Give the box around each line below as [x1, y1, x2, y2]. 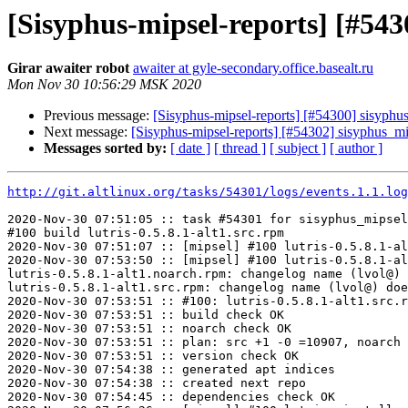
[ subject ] [270, 140, 326, 157]
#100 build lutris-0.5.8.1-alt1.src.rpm [7, 226, 284, 240]
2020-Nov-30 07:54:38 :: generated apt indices [7, 362, 335, 377]
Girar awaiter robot [7, 60, 129, 76]
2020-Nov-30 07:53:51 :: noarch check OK [7, 321, 291, 336]
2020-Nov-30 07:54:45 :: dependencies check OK [7, 390, 335, 404]
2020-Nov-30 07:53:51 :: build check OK [7, 308, 284, 322]
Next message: [44, 124, 131, 140]
